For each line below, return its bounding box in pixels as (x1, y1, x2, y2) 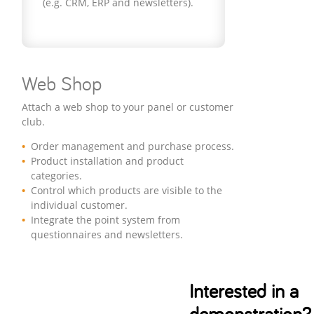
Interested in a (189, 278, 299, 303)
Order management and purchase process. (31, 139, 235, 153)
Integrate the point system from (31, 213, 181, 227)
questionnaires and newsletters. (31, 228, 183, 242)
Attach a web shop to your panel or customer (22, 100, 234, 114)
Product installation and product (31, 154, 184, 168)
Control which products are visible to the (31, 184, 223, 198)
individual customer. (31, 198, 128, 212)
